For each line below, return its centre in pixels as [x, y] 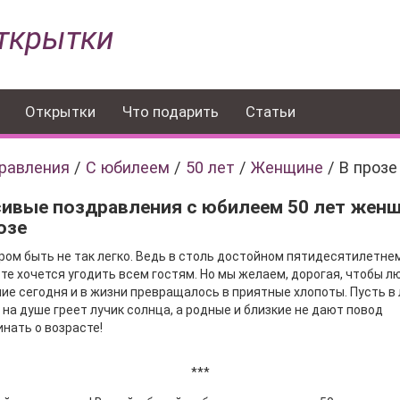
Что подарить [171, 112]
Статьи [271, 112]
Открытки [60, 112]
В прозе [368, 167]
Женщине [287, 167]
